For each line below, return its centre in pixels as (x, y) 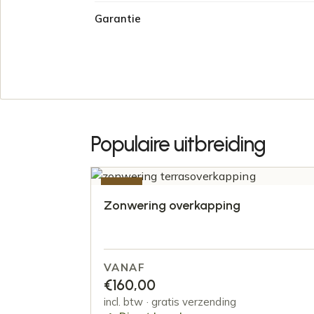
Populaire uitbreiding (178, 144)
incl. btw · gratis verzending (170, 302)
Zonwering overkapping (172, 205)
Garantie (118, 19)
